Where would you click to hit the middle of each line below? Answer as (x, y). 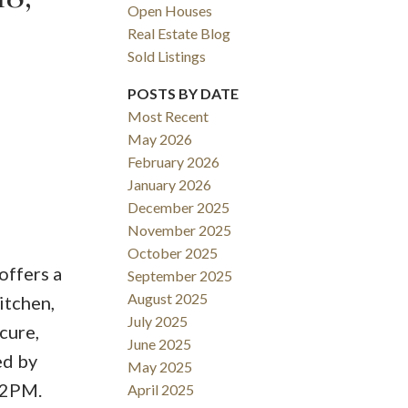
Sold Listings (167, 56)
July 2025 (158, 321)
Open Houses (170, 11)
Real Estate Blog (179, 34)
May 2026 (160, 139)
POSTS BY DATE (184, 94)
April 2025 (161, 390)
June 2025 (160, 344)
